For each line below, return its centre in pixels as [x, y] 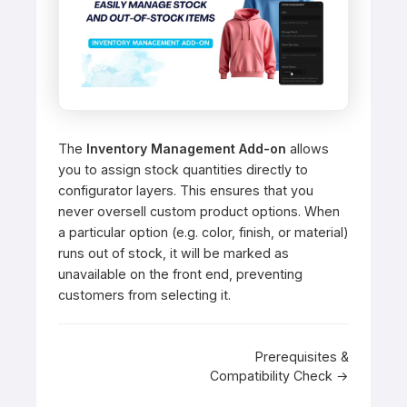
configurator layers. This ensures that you [186, 191]
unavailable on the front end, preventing [180, 274]
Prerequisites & [302, 357]
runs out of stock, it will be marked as [174, 253]
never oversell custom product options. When [199, 212]
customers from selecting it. [144, 295]
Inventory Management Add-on [186, 149]
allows [308, 149]
